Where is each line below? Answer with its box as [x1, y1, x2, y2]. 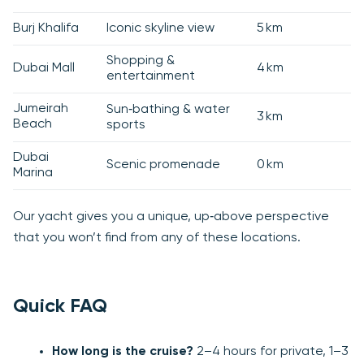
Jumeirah [13, 102, 68, 116]
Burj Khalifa [13, 22, 79, 36]
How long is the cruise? [52, 345, 193, 359]
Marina [13, 167, 53, 180]
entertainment [106, 70, 195, 84]
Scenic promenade [106, 158, 220, 172]
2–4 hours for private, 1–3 [193, 345, 349, 359]
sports [106, 119, 145, 132]
